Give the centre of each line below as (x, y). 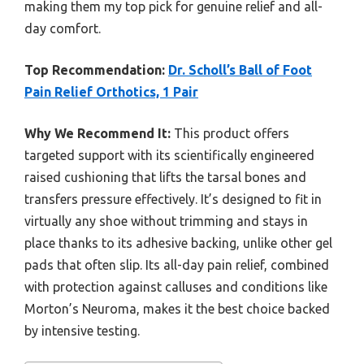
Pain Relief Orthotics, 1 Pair (111, 91)
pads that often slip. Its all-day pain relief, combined (177, 264)
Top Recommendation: (95, 69)
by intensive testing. (82, 330)
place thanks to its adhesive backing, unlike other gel (178, 243)
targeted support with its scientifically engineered (169, 155)
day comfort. (63, 28)
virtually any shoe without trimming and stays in (166, 221)
